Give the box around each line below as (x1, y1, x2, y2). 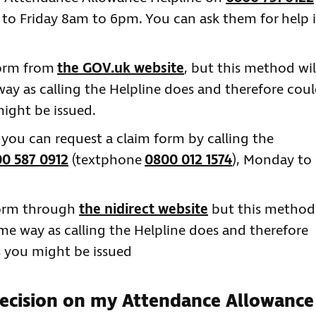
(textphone (68, 151, 145, 171)
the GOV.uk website (57, 59, 184, 79)
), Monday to (232, 151, 312, 171)
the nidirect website (79, 200, 208, 220)
